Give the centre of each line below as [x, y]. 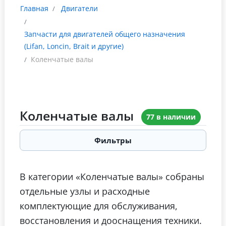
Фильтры [113, 140]
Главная [34, 8]
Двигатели [79, 8]
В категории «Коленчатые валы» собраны [112, 177]
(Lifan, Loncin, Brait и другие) [74, 46]
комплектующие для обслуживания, [99, 206]
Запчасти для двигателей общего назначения [105, 34]
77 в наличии [171, 117]
